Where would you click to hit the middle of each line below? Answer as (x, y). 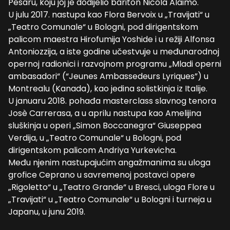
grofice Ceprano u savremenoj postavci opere (102, 175)
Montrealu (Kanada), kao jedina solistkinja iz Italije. (108, 89)
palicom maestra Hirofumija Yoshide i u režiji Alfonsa (111, 39)
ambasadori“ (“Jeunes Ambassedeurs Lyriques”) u (108, 76)
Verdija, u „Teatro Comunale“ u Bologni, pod (95, 138)
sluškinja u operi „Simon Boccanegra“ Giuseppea (105, 126)
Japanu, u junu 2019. (47, 212)
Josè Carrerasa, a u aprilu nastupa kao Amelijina (105, 113)
